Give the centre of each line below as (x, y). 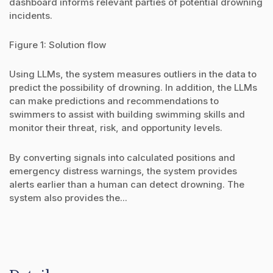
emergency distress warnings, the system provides (123, 171)
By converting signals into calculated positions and (122, 157)
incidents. (31, 15)
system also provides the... (68, 197)
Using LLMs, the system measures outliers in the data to (133, 74)
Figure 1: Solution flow (58, 45)
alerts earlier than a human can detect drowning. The (127, 184)
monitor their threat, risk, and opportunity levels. (116, 128)
